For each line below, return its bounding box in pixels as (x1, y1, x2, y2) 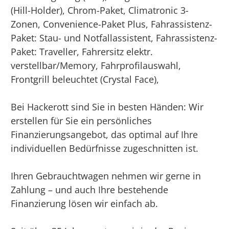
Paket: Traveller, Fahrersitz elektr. (11, 45, 153, 58)
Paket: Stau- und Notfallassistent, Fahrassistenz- (11, 32, 218, 44)
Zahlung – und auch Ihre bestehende (11, 184, 169, 196)
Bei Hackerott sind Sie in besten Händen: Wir (11, 101, 204, 113)
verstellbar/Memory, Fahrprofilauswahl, (11, 59, 181, 72)
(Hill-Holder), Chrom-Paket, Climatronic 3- (11, 4, 189, 17)
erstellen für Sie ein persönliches (11, 114, 152, 127)
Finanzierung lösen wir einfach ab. (11, 197, 158, 210)
